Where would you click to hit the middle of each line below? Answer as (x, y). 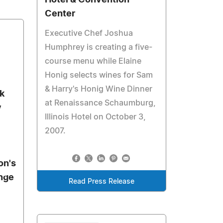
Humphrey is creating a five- (99, 47)
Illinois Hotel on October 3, (96, 117)
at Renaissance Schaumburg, (101, 103)
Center (60, 14)
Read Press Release (102, 182)
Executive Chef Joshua (89, 33)
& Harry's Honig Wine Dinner (99, 89)
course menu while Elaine (93, 61)
